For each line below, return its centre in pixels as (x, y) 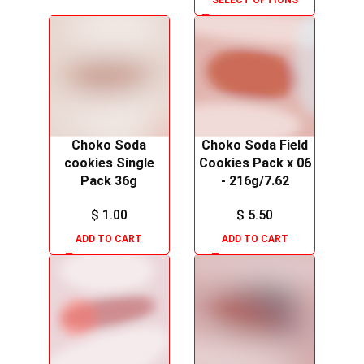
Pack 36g (109, 180)
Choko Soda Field (255, 145)
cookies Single (109, 162)
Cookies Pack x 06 (255, 162)
